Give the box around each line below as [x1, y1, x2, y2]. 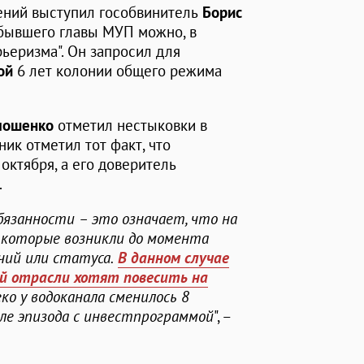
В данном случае [118, 248, 229, 268]
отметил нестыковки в [58, 115, 207, 136]
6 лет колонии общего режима [13, 61, 222, 81]
